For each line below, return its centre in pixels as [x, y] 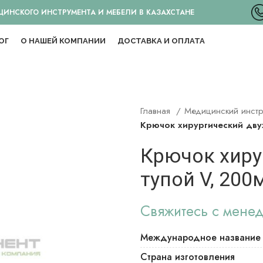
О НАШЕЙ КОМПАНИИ [63, 41]
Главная [157, 111]
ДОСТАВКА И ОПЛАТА [161, 41]
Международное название [200, 237]
